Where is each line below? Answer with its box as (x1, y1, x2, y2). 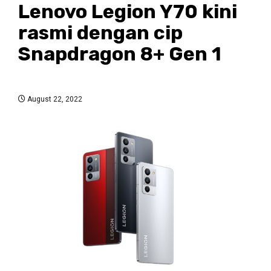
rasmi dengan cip (18, 21, 183, 44)
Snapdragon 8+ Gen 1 (18, 42, 221, 65)
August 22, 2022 (25, 94, 82, 103)
